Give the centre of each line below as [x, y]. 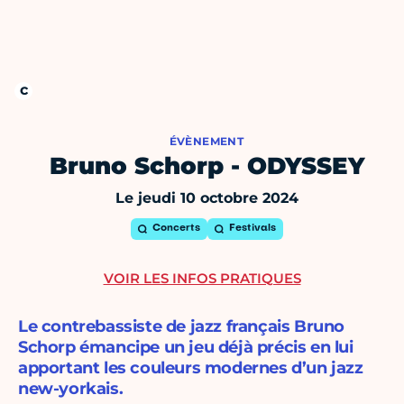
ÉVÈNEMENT [207, 142]
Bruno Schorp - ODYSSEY [207, 166]
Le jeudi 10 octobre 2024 [207, 198]
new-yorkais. [71, 389]
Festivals [252, 229]
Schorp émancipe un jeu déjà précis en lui [186, 348]
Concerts [176, 229]
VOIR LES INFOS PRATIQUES [202, 279]
